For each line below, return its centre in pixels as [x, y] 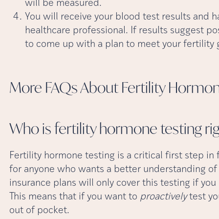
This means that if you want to [74, 197]
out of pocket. [39, 210]
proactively [163, 197]
